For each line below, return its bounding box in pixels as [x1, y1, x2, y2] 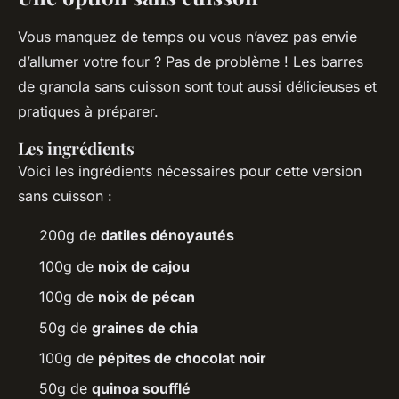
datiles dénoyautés [101, 226, 234, 245]
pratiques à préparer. [18, 102, 159, 121]
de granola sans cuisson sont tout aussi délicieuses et [18, 77, 377, 96]
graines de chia [92, 318, 198, 337]
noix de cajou [98, 256, 190, 275]
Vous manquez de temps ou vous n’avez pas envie [18, 28, 357, 46]
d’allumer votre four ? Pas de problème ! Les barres [18, 53, 363, 71]
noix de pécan [98, 288, 195, 306]
